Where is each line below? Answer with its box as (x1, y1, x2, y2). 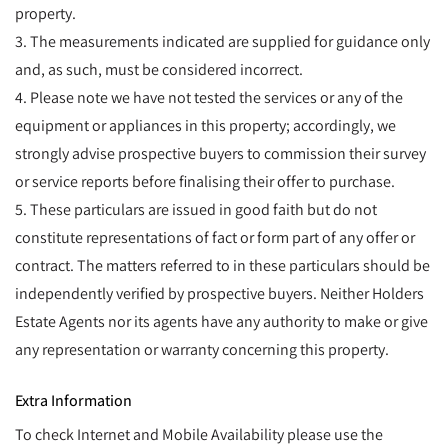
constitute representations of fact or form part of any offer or (15, 226, 415, 247)
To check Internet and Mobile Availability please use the (15, 424, 383, 445)
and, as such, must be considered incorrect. (15, 58, 306, 79)
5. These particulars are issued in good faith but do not (15, 198, 377, 219)
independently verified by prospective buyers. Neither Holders (15, 282, 424, 303)
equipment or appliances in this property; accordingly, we (15, 114, 396, 135)
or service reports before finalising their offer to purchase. (15, 170, 398, 191)
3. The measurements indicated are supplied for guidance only (15, 30, 430, 51)
